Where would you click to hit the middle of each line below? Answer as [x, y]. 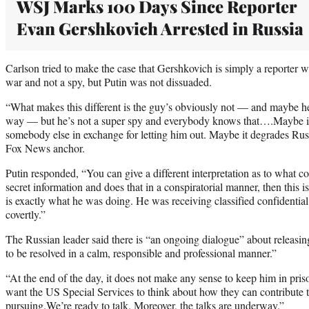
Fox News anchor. [45, 148]
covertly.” [26, 214]
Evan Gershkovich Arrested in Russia [160, 28]
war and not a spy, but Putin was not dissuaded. [109, 81]
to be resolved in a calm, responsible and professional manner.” [141, 252]
